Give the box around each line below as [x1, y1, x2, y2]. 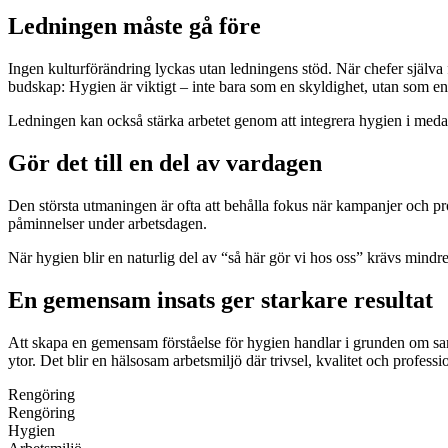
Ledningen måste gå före [8, 13, 261, 40]
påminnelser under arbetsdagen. [8, 214, 207, 232]
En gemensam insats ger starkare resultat [8, 286, 433, 313]
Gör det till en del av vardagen [8, 150, 322, 177]
